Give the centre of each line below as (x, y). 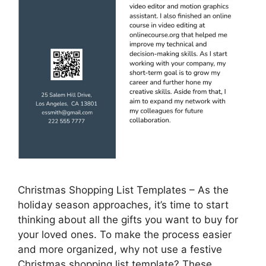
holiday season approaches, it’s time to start (123, 205)
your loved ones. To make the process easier (125, 235)
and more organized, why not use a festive (120, 250)
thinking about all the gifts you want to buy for (128, 220)
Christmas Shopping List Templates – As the (123, 190)
